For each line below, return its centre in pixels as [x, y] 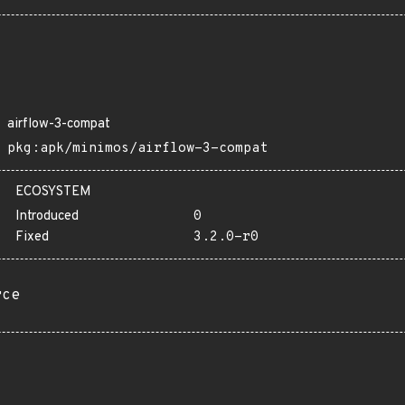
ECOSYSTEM [53, 192]
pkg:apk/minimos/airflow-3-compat [137, 149]
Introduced [47, 217]
